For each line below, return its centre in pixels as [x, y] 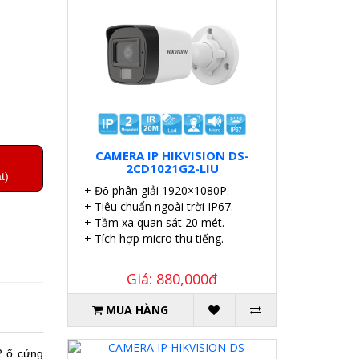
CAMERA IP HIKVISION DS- [172, 156]
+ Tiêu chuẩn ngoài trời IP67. [158, 207]
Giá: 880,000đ [172, 279]
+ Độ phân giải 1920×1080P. [156, 191]
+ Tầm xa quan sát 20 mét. [154, 223]
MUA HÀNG [137, 310]
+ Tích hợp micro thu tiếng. [153, 239]
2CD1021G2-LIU [172, 169]
